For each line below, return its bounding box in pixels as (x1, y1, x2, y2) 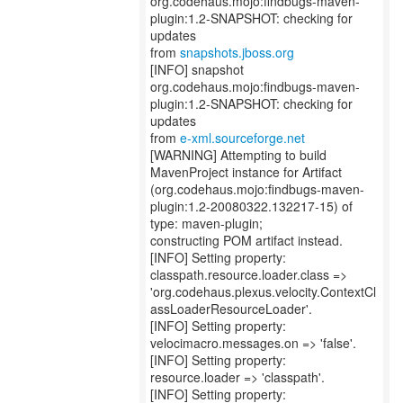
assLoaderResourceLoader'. (150, 300, 312, 318)
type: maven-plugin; (150, 214, 263, 232)
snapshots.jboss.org (180, 43, 294, 61)
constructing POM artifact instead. (150, 231, 343, 249)
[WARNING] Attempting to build (150, 146, 327, 164)
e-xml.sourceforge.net (180, 129, 305, 147)
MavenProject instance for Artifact (150, 163, 342, 181)
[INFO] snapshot (150, 60, 244, 78)
